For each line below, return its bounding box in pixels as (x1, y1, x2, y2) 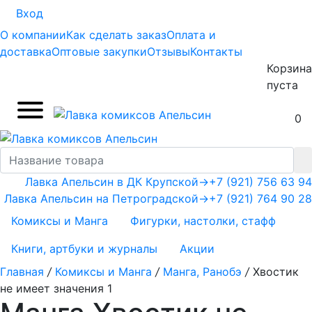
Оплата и (166, 28, 216, 42)
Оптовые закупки (52, 45, 147, 58)
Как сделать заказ (66, 28, 166, 42)
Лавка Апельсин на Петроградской (4, 191, 198, 205)
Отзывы (147, 45, 190, 58)
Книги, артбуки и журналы (11, 241, 157, 256)
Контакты (190, 45, 242, 58)
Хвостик (253, 265, 299, 279)
